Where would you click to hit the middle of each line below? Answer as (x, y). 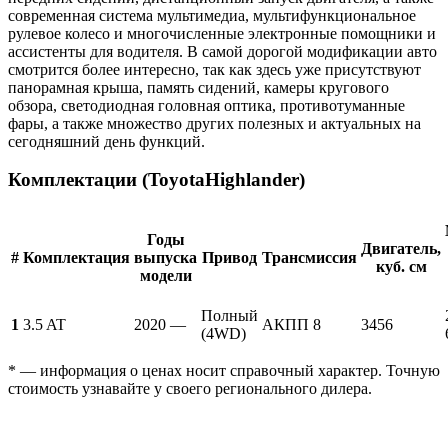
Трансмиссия (309, 258)
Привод (229, 258)
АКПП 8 (291, 325)
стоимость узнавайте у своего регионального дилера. (190, 389)
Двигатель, (401, 249)
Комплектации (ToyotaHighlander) (156, 180)
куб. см (401, 267)
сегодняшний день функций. (106, 141)
